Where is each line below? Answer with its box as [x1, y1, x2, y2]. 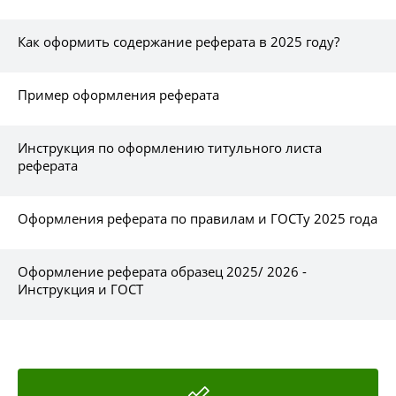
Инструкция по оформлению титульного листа [18, 138, 322, 156]
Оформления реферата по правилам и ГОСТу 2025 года [18, 209, 377, 227]
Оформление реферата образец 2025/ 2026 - [18, 262, 307, 280]
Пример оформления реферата [18, 85, 219, 103]
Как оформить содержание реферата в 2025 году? [18, 32, 339, 50]
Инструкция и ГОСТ [18, 279, 143, 298]
